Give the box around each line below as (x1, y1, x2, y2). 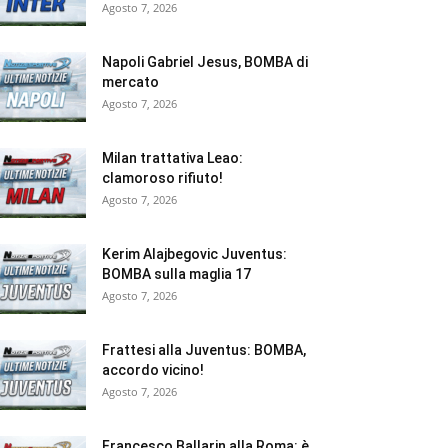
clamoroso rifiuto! (102, 169, 223, 186)
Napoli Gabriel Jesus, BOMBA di (102, 53, 308, 70)
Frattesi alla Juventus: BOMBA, (102, 341, 306, 358)
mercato (102, 73, 159, 90)
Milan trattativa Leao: (102, 149, 243, 166)
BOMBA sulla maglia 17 (102, 265, 251, 282)
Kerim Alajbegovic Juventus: (102, 245, 287, 262)
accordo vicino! (102, 361, 204, 378)
